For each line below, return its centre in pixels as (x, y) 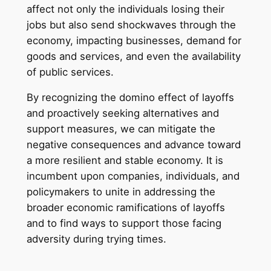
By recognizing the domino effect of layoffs (130, 98)
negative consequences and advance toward (133, 145)
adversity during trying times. (96, 239)
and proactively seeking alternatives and (122, 113)
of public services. (70, 72)
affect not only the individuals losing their (125, 9)
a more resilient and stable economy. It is (125, 161)
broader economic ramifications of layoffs (126, 208)
